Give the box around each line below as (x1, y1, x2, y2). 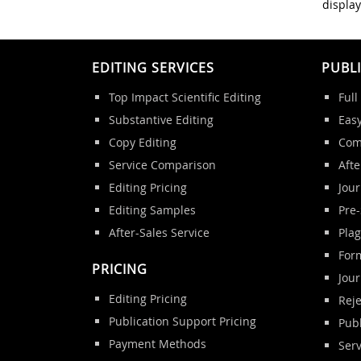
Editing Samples (108, 201, 196, 218)
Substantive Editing (108, 111, 214, 127)
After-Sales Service (108, 224, 210, 240)
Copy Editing (108, 134, 176, 150)
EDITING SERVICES (92, 58, 214, 77)
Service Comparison (108, 156, 216, 172)
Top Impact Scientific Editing (108, 89, 261, 105)
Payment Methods (108, 335, 206, 351)
